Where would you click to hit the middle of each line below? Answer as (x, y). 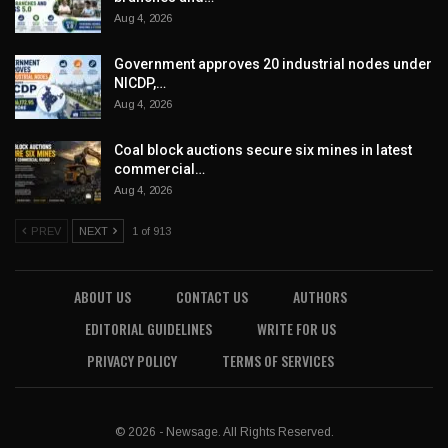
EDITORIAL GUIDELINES (148, 329)
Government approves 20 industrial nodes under (273, 64)
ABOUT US (102, 297)
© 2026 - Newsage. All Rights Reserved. (224, 432)
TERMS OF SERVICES (277, 361)
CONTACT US (211, 297)
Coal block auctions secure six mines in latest (263, 149)
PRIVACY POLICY (131, 361)
